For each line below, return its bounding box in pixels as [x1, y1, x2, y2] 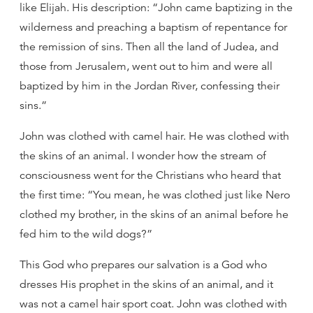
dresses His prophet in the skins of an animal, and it [20, 277, 273, 291]
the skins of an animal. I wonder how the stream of [20, 149, 266, 163]
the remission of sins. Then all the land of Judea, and [20, 40, 279, 54]
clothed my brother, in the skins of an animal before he [20, 208, 289, 221]
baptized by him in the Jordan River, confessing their [20, 79, 279, 93]
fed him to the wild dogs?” [20, 227, 152, 241]
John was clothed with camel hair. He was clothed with [20, 129, 289, 143]
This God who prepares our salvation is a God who [20, 258, 267, 272]
